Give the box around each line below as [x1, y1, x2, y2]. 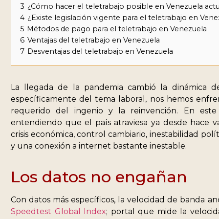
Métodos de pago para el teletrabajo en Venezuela [27, 24, 207, 34]
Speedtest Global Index [11, 207, 107, 217]
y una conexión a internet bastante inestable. [11, 141, 187, 151]
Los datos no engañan [11, 167, 187, 187]
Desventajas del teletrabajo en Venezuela [27, 47, 173, 56]
